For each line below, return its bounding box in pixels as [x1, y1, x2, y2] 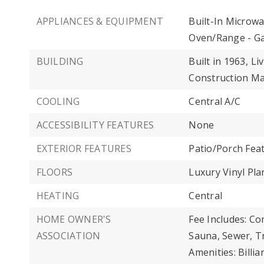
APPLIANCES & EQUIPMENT [36, 15, 163, 28]
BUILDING [36, 55, 84, 68]
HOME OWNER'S [36, 213, 111, 226]
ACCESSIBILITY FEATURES [36, 118, 154, 131]
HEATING [36, 189, 80, 202]
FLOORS [36, 166, 72, 179]
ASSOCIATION [36, 229, 101, 242]
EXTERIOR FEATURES [36, 142, 131, 155]
